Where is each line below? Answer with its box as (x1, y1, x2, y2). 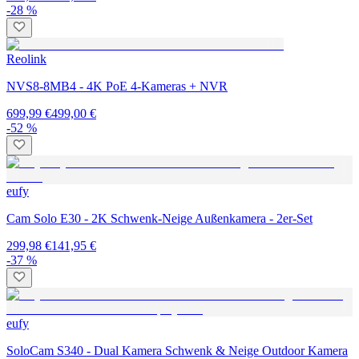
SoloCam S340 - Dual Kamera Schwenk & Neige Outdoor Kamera (6, 343, 348, 357)
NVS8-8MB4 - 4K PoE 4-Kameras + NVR (6, 79, 228, 93)
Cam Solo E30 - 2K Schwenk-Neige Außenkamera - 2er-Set (6, 211, 313, 225)
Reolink (6, 51, 46, 66)
